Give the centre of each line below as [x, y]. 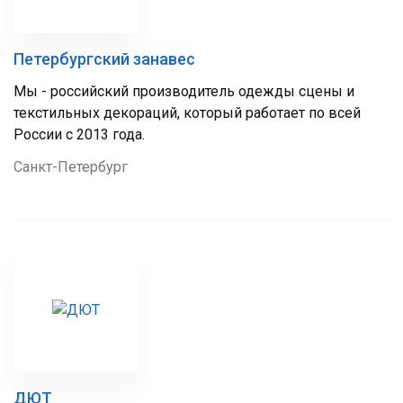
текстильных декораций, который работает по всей [187, 113]
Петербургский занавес [104, 59]
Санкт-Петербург [71, 167]
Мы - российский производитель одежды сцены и [184, 91]
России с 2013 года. [79, 134]
